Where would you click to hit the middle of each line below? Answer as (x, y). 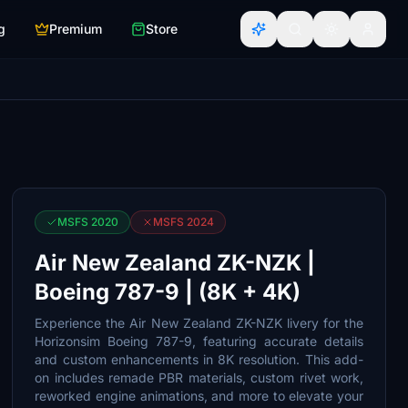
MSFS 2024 (184, 222)
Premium (76, 29)
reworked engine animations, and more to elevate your (199, 396)
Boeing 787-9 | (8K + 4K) (168, 292)
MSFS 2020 (88, 222)
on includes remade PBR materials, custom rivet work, (199, 377)
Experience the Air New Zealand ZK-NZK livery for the (199, 323)
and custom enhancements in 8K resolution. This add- (199, 359)
